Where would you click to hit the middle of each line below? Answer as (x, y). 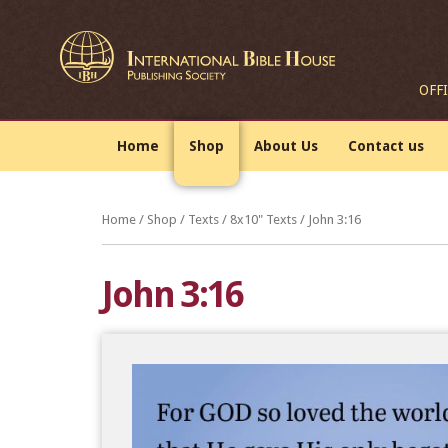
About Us (286, 146)
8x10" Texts (263, 219)
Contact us (386, 146)
